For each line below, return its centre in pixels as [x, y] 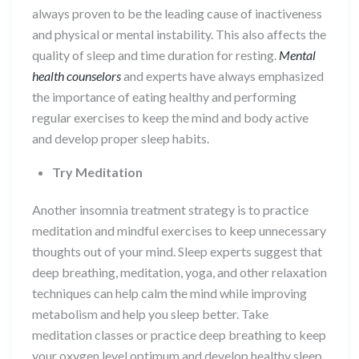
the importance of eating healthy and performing [164, 96]
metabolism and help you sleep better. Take [150, 313]
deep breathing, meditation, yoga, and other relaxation [179, 272]
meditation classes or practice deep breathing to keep [179, 334]
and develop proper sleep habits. [121, 138]
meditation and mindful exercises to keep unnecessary [179, 230]
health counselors [78, 75]
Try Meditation [97, 171]
